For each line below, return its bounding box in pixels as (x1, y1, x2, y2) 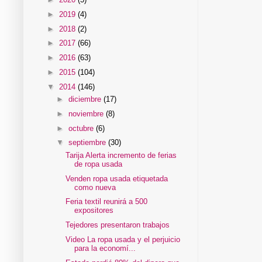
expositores (74, 206, 114, 215)
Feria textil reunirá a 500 (65, 197, 148, 206)
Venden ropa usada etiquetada (65, 174, 168, 183)
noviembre (68, 109, 106, 118)
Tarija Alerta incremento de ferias (65, 150, 177, 160)
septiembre (68, 138, 108, 147)
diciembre (68, 95, 104, 104)
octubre (68, 123, 96, 133)
